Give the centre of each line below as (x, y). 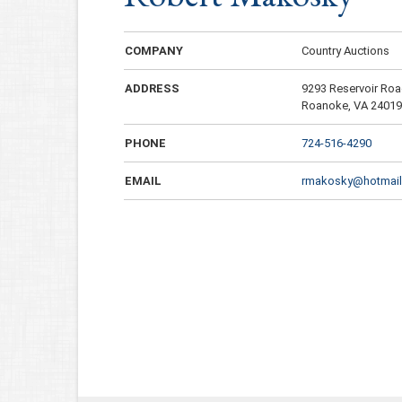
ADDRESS (152, 88)
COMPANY (154, 50)
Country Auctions (346, 50)
